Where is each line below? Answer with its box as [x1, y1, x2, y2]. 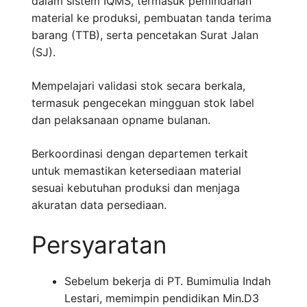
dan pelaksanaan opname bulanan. [32, 113, 210, 127]
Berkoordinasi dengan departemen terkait [32, 147, 248, 161]
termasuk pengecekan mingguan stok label [32, 96, 254, 110]
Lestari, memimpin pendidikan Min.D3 [64, 291, 259, 306]
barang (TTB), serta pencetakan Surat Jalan [32, 28, 258, 42]
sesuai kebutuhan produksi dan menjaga [32, 181, 240, 195]
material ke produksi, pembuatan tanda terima [32, 11, 271, 25]
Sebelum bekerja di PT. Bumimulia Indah [64, 274, 271, 288]
